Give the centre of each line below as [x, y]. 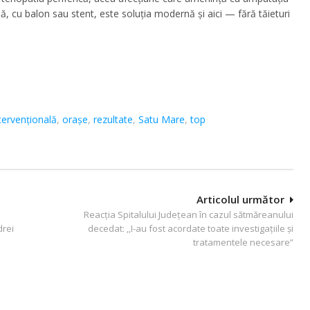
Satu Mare [162, 119]
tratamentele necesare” [243, 242]
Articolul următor [240, 199]
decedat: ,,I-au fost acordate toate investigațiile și [191, 228]
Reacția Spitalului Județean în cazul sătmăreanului [189, 214]
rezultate [113, 119]
